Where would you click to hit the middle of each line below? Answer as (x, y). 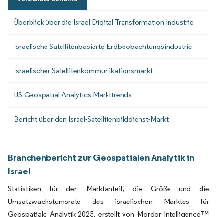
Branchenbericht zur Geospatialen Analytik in (101, 157)
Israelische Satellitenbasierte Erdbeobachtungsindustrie (103, 46)
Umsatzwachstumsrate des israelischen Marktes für (108, 201)
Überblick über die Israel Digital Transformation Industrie (104, 22)
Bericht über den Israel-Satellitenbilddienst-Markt (91, 119)
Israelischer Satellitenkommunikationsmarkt (83, 70)
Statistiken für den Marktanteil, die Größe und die (108, 188)
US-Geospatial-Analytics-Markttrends (73, 94)
